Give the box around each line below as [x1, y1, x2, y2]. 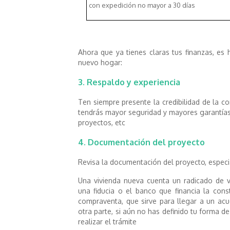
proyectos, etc [78, 118, 125, 127]
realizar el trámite [78, 217, 137, 226]
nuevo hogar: [78, 57, 122, 67]
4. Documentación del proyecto [78, 137, 205, 147]
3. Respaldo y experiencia [78, 76, 180, 87]
